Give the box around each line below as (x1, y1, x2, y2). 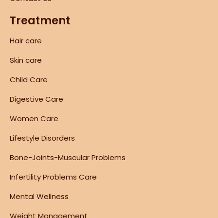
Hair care (10, 35, 42, 46)
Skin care (10, 54, 42, 65)
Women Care (10, 113, 58, 124)
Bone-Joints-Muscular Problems (10, 152, 126, 163)
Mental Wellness (10, 191, 69, 201)
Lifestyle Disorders (10, 132, 75, 143)
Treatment (10, 13, 70, 28)
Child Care (10, 74, 48, 85)
